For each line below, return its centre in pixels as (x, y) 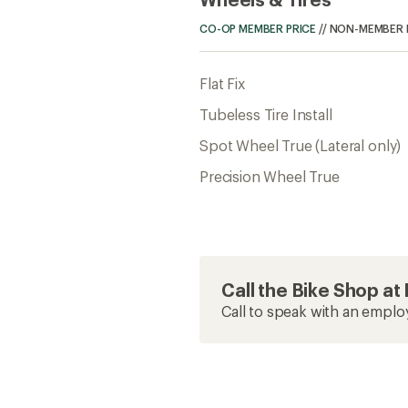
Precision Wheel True (270, 176)
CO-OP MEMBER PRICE (258, 28)
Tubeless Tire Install (266, 114)
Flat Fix (222, 83)
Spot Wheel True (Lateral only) (301, 145)
